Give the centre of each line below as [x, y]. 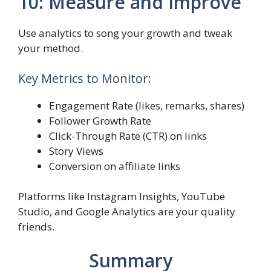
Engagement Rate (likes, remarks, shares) [147, 105]
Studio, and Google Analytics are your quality [127, 212]
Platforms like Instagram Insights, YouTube [122, 197]
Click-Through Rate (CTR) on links [128, 135]
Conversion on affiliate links [115, 166]
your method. [51, 48]
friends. [36, 227]
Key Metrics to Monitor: [85, 78]
